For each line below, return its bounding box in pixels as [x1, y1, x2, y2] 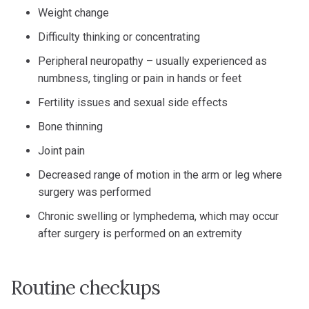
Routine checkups [10, 275, 160, 300]
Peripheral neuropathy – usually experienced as [38, 54, 267, 68]
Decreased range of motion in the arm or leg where [38, 168, 282, 181]
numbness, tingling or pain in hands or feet [38, 72, 241, 85]
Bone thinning [38, 120, 103, 133]
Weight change [38, 6, 109, 19]
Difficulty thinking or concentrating [38, 30, 200, 43]
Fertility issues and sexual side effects [38, 96, 228, 109]
